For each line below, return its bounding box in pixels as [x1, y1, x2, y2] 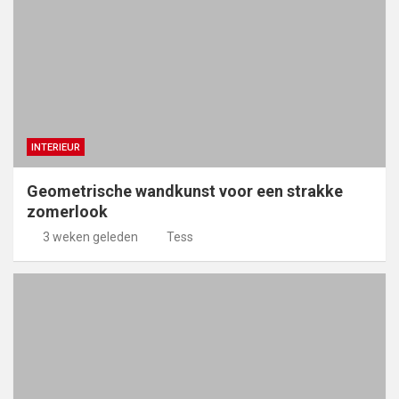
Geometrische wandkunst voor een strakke [27, 182, 343, 201]
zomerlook [27, 202, 108, 222]
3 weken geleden [42, 230, 138, 245]
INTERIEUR [31, 142, 80, 154]
